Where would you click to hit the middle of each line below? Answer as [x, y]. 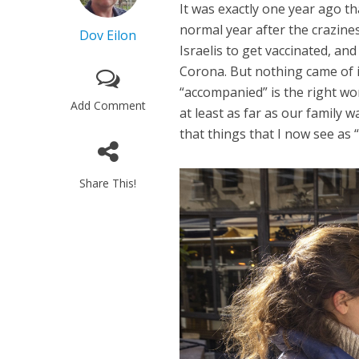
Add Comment [108, 106]
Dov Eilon [108, 36]
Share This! [108, 184]
